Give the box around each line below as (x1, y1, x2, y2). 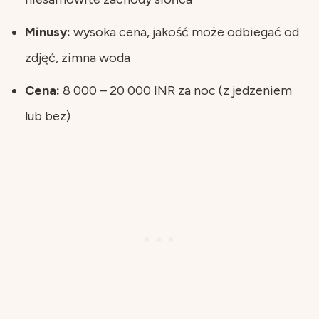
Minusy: (25, 23, 70, 40)
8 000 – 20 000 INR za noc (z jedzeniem (60, 82, 292, 98)
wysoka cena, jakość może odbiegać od (70, 23, 299, 40)
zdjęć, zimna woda (25, 49, 130, 66)
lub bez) (25, 108, 70, 124)
